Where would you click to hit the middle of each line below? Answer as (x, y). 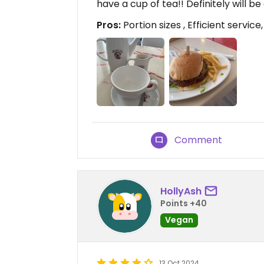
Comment (199, 140)
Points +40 (184, 204)
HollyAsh (181, 192)
